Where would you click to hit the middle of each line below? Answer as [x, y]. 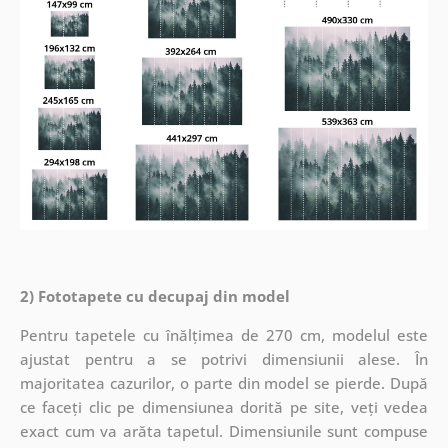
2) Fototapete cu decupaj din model [154, 295]
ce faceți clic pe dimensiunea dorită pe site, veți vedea [224, 406]
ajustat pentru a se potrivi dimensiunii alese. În [224, 358]
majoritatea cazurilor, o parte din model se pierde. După [224, 382]
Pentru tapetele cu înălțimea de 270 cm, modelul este [224, 334]
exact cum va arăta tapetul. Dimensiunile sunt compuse [224, 430]
